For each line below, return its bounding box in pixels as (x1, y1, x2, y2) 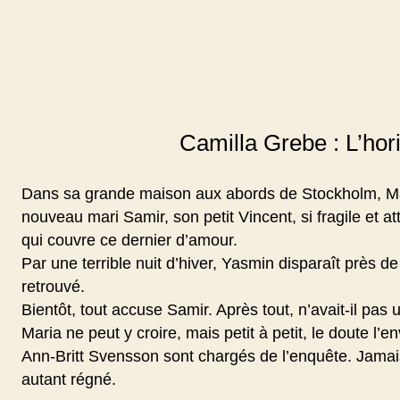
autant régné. (21, 371, 116, 389)
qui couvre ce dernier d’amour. (21, 231, 237, 250)
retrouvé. (21, 278, 85, 296)
